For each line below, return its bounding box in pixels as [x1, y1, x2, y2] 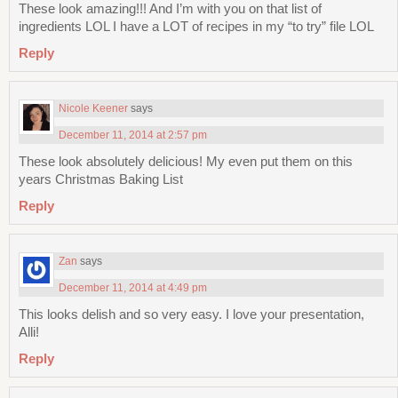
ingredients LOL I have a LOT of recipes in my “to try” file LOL [19, 19, 374, 35]
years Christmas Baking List [19, 171, 183, 187]
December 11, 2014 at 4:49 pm [59, 282, 207, 295]
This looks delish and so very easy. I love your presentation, [19, 306, 364, 322]
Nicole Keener [59, 102, 128, 115]
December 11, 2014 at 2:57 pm [59, 129, 207, 142]
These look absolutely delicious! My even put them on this [19, 154, 353, 170]
